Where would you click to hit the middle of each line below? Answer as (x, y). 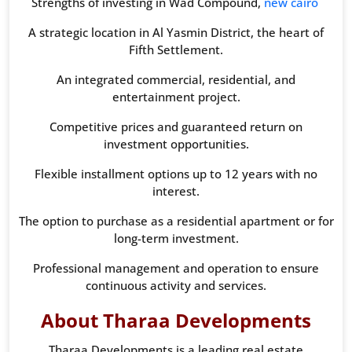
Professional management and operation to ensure (176, 268)
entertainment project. (176, 97)
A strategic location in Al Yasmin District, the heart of (176, 33)
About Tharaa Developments (176, 321)
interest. (176, 191)
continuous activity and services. (176, 286)
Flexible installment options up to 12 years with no (176, 174)
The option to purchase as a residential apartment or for (176, 221)
